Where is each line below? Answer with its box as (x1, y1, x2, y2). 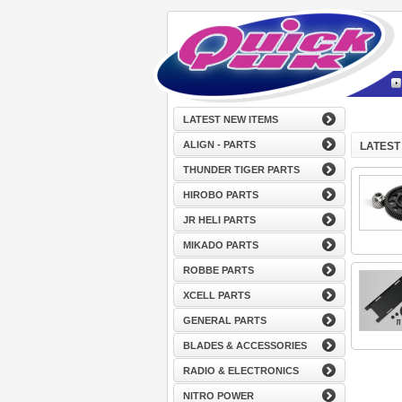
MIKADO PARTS (182, 240, 258, 250)
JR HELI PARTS (182, 214, 256, 225)
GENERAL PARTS (182, 315, 267, 326)
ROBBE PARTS (182, 265, 254, 275)
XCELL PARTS (182, 290, 250, 301)
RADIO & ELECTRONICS (182, 365, 299, 376)
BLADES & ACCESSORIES (182, 340, 307, 351)
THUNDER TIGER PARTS (182, 164, 300, 175)
